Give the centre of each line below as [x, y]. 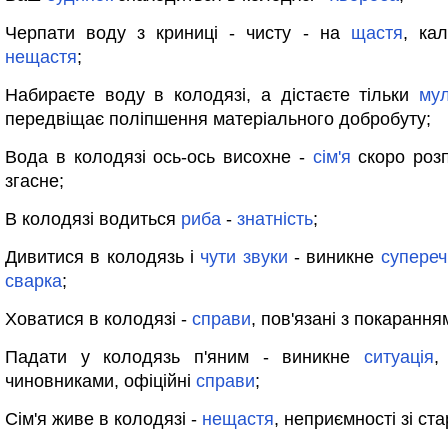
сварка [33, 281]
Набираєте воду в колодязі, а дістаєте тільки [212, 95]
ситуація [398, 357]
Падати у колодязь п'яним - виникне [184, 357]
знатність [275, 219]
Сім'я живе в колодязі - [103, 419]
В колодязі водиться [93, 219]
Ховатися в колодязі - [98, 319]
